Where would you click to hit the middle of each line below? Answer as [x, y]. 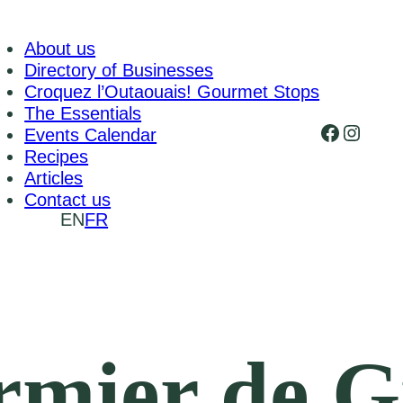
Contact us [68, 200]
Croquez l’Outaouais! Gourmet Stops [172, 92]
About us [60, 49]
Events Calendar [91, 135]
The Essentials [83, 113]
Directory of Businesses [119, 70]
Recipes [57, 157]
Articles [54, 178]
